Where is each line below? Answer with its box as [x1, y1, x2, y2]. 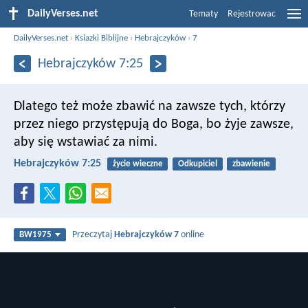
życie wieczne [112, 159, 163, 168]
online [179, 230, 205, 241]
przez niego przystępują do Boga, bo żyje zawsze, [14, 117, 294, 131]
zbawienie [232, 159, 270, 168]
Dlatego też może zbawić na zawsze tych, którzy [14, 99, 285, 113]
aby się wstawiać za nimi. [14, 135, 157, 149]
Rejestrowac [228, 9, 276, 19]
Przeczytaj [72, 230, 115, 241]
